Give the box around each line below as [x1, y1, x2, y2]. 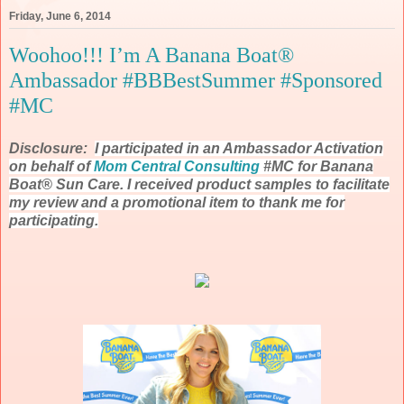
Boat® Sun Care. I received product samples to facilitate [9, 176, 390, 192]
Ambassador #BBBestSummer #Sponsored [9, 68, 382, 93]
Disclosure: [9, 140, 95, 156]
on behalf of [9, 158, 94, 174]
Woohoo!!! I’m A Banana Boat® [9, 42, 294, 68]
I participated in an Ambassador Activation [95, 140, 383, 156]
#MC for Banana [260, 158, 373, 174]
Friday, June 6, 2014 [9, 10, 111, 23]
